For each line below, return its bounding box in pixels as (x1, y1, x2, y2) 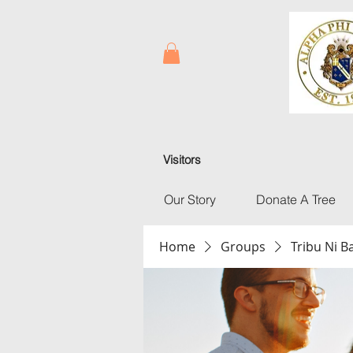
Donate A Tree (255, 191, 336, 207)
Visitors (163, 152, 201, 167)
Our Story (163, 191, 216, 207)
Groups (221, 238, 266, 255)
